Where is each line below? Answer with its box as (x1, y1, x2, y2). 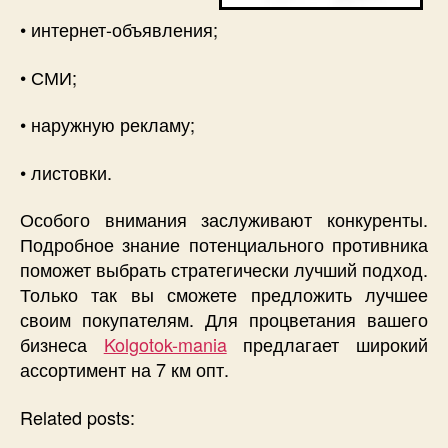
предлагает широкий (226, 331, 429, 357)
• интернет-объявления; (20, 16, 218, 42)
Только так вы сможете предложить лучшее (20, 281, 428, 307)
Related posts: (20, 403, 135, 430)
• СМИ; (20, 63, 77, 90)
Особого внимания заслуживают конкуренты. (20, 206, 428, 232)
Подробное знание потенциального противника (20, 231, 428, 257)
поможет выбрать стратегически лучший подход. (20, 256, 428, 282)
